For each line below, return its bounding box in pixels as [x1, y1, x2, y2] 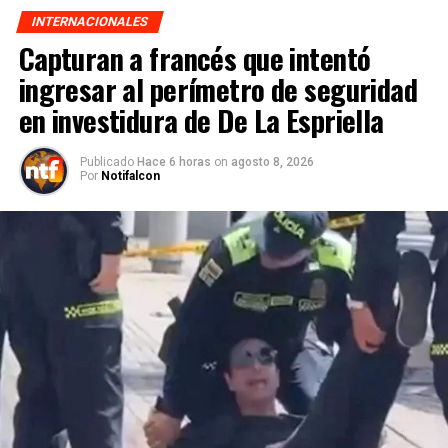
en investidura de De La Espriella [18, 99, 384, 142]
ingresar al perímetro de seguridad [18, 68, 418, 111]
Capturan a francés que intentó [18, 37, 371, 80]
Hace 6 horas [136, 155, 214, 170]
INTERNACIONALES [29, 14, 150, 30]
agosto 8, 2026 [230, 155, 314, 170]
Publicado [79, 155, 134, 170]
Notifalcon [100, 169, 160, 184]
